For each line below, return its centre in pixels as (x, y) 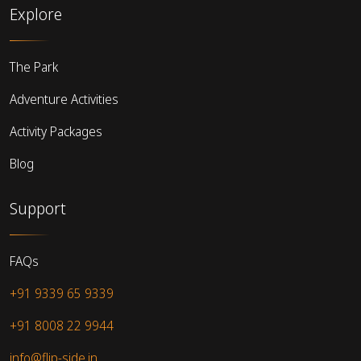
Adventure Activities (64, 99)
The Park (34, 66)
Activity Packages (56, 131)
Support (38, 208)
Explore (36, 14)
